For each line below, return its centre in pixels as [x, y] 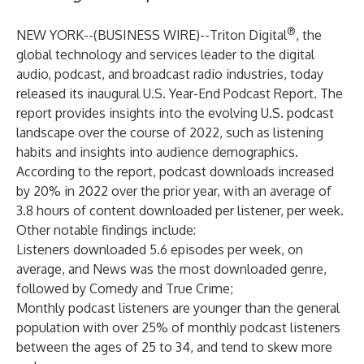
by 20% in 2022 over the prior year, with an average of [174, 191]
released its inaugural [80, 93]
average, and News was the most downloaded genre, [171, 269]
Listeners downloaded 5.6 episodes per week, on [160, 249]
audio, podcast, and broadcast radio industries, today [170, 74]
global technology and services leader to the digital [165, 54]
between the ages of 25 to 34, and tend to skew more [174, 347]
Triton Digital [248, 35]
